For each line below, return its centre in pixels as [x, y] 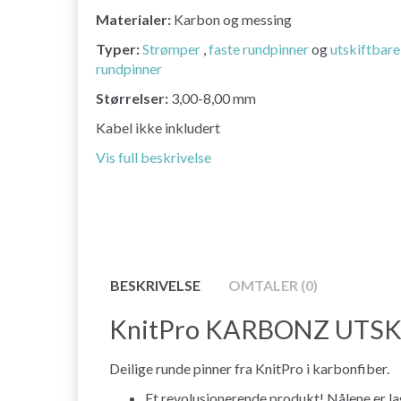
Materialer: [133, 20]
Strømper [171, 49]
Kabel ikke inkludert [158, 128]
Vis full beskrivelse [154, 158]
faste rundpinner [259, 49]
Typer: [118, 49]
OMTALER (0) [273, 285]
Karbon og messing [231, 20]
